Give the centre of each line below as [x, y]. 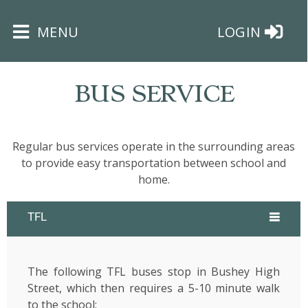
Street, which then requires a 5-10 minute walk [154, 288]
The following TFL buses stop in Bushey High [154, 272]
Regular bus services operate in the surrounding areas [154, 146]
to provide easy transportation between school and [154, 163]
